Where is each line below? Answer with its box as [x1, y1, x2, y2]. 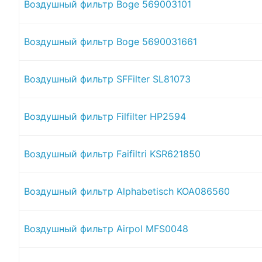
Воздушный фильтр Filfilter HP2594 [24, 110, 186, 122]
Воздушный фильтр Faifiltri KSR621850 [24, 147, 201, 160]
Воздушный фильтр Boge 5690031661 [24, 35, 197, 47]
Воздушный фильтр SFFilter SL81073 [24, 73, 191, 85]
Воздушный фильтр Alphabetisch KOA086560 [24, 185, 230, 197]
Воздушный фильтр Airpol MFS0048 [24, 222, 188, 235]
